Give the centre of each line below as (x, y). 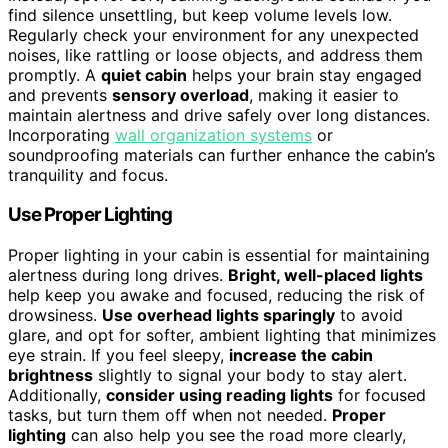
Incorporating (61, 134)
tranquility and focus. (88, 174)
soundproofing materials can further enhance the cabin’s (221, 154)
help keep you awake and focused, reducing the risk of (216, 294)
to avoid (369, 314)
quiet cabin (144, 74)
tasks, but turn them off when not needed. (170, 414)
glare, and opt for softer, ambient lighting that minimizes (222, 334)
